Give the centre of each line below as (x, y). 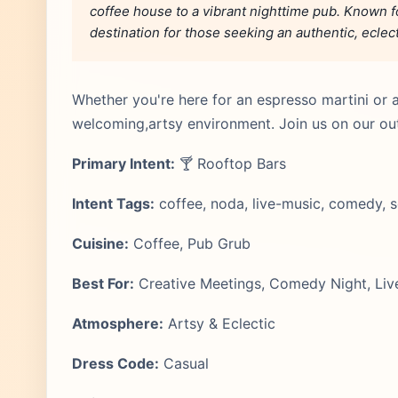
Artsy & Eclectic (219, 323)
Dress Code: (115, 363)
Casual (184, 363)
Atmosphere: (118, 323)
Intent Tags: (113, 203)
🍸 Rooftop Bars (231, 163)
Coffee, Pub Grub (190, 243)
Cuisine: (100, 243)
